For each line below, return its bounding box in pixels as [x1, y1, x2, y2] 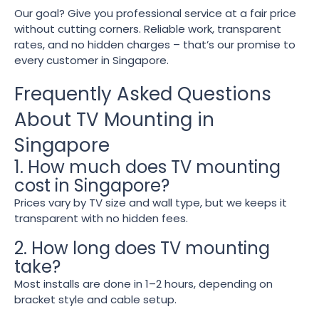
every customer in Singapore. [14, 52, 169, 68]
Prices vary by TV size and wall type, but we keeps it [14, 194, 287, 210]
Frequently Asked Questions [14, 80, 271, 107]
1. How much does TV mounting [14, 155, 281, 179]
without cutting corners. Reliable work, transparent [14, 21, 281, 36]
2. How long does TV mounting [14, 236, 270, 260]
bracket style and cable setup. [14, 291, 177, 307]
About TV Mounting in [14, 106, 214, 132]
